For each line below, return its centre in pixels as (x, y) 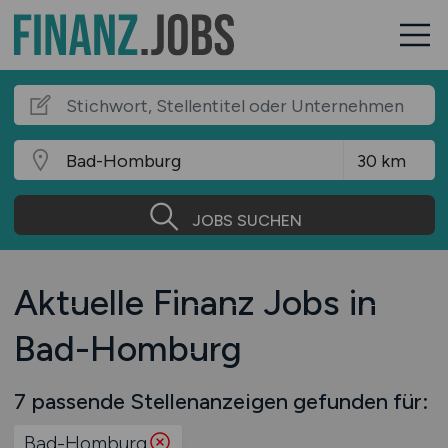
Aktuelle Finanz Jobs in (195, 302)
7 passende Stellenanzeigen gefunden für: (220, 401)
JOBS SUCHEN (246, 220)
